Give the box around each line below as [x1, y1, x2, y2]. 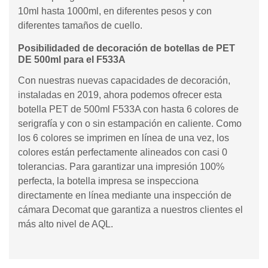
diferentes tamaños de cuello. [18, 20, 142, 31]
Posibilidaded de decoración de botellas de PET [18, 43, 235, 53]
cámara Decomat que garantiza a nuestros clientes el [18, 205, 243, 215]
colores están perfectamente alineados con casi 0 [18, 147, 227, 157]
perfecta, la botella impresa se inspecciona [18, 176, 199, 186]
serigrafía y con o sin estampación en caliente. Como [18, 118, 242, 129]
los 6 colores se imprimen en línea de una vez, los [18, 133, 229, 143]
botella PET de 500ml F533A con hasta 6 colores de [18, 104, 239, 114]
